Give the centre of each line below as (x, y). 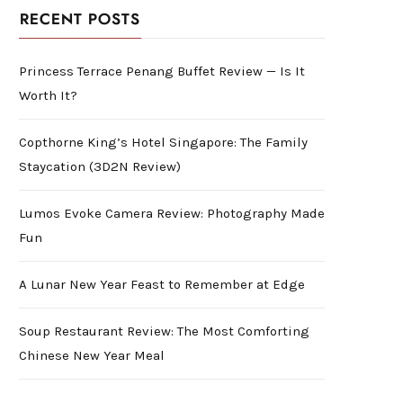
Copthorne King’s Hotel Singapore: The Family (163, 143)
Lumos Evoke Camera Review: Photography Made (172, 214)
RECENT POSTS (81, 20)
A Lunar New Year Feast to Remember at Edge (162, 285)
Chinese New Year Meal (92, 356)
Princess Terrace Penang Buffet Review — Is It (162, 72)
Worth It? (48, 96)
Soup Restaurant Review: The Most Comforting (164, 331)
